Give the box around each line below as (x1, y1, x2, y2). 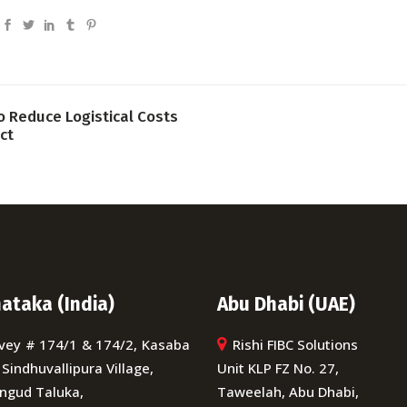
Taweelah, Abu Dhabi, (217, 382, 359, 401)
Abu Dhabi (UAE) (217, 293, 355, 316)
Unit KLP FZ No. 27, (217, 359, 339, 377)
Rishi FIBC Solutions (229, 335, 358, 353)
